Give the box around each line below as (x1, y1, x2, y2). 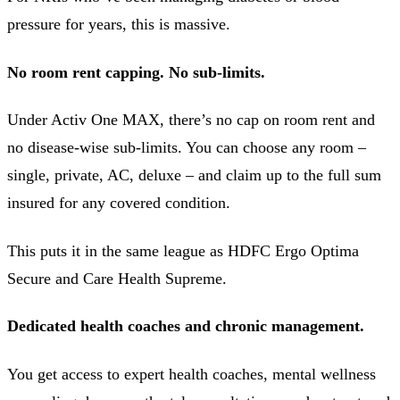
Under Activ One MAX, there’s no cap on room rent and (7, 111, 375, 129)
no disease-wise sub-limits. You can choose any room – (7, 138, 366, 157)
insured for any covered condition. (7, 194, 230, 212)
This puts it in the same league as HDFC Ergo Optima (7, 241, 359, 260)
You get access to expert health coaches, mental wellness (7, 364, 376, 383)
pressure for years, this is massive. (7, 15, 230, 34)
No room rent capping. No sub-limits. (7, 62, 265, 81)
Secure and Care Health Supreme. (7, 269, 227, 287)
